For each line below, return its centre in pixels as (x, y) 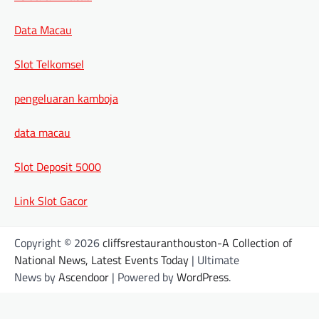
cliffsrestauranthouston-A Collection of (197, 242)
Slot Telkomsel (49, 64)
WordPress (203, 277)
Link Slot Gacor (51, 200)
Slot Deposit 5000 (58, 166)
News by (36, 277)
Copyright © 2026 (58, 242)
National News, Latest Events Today (101, 260)
